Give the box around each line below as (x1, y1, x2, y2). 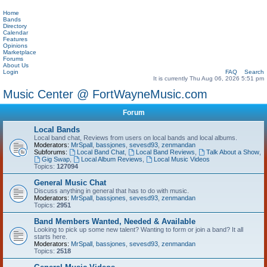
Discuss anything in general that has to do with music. (34, 187, 189, 194)
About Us (3, 62, 29, 69)
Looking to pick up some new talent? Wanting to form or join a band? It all (34, 226, 243, 233)
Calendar (3, 29, 28, 36)
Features (3, 36, 27, 42)
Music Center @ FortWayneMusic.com (3, 88, 207, 101)
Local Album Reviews (80, 156, 142, 163)
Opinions (3, 42, 27, 49)
